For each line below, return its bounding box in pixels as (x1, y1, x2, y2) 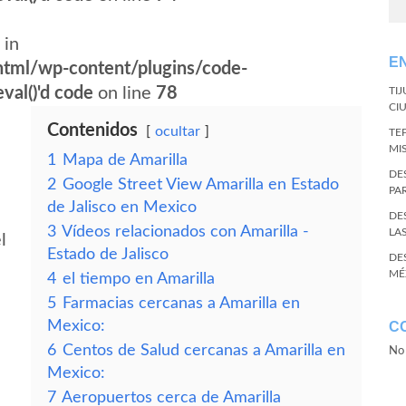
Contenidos (47, 121, 138, 140)
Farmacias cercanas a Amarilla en (63, 295, 300, 311)
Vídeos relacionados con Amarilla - (62, 224, 309, 239)
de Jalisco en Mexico (47, 199, 197, 215)
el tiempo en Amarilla (63, 271, 215, 286)
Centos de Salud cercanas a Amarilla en (63, 343, 345, 358)
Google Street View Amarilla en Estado (63, 177, 339, 192)
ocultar (155, 124, 200, 139)
